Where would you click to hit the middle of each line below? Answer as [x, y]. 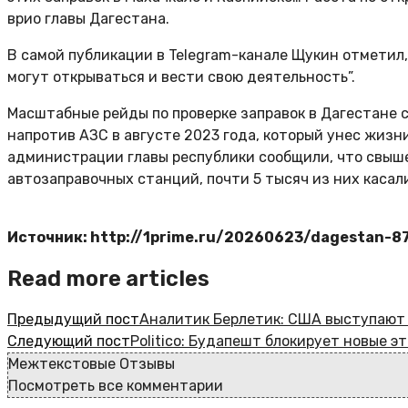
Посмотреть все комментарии [116, 385]
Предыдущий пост [73, 319]
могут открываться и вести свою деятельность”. [181, 77]
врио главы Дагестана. [88, 19]
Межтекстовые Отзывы [92, 363]
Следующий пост [69, 341]
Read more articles [108, 278]
